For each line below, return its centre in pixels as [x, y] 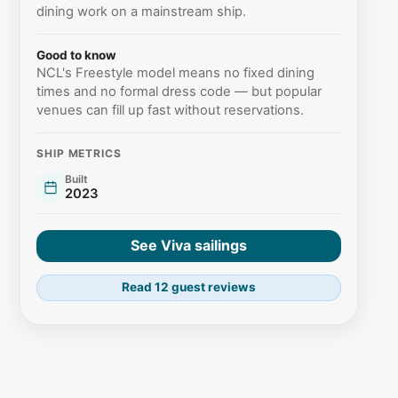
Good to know [77, 55]
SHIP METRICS [79, 153]
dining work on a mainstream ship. [142, 11]
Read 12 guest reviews [189, 287]
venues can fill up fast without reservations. [171, 110]
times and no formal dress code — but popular [179, 91]
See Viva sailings [189, 246]
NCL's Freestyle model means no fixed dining [176, 72]
